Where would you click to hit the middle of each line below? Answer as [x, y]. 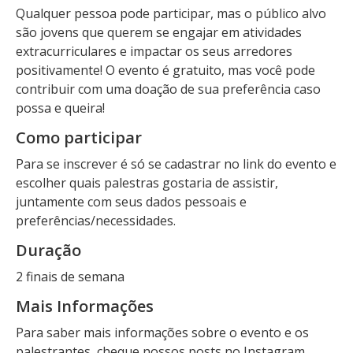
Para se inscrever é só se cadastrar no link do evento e [176, 164]
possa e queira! [60, 108]
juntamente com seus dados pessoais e [131, 202]
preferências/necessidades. [96, 221]
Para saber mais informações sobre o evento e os [162, 333]
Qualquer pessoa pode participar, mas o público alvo [171, 13]
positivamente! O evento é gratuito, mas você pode [165, 70]
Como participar [79, 137]
